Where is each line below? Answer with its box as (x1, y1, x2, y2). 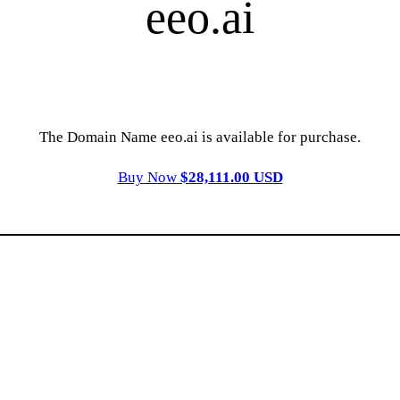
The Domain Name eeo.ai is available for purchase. (39, 129, 361, 146)
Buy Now (117, 169, 180, 187)
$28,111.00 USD (179, 169, 283, 187)
